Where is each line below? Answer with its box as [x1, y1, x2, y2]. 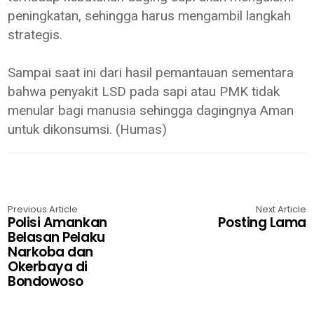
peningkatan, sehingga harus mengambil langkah [8, 7, 292, 24]
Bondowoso [8, 271, 83, 291]
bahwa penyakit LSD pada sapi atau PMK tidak [8, 83, 280, 100]
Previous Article [8, 202, 78, 216]
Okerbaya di [8, 257, 88, 276]
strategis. [8, 26, 63, 43]
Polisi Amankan [8, 212, 107, 232]
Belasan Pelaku [8, 227, 105, 247]
